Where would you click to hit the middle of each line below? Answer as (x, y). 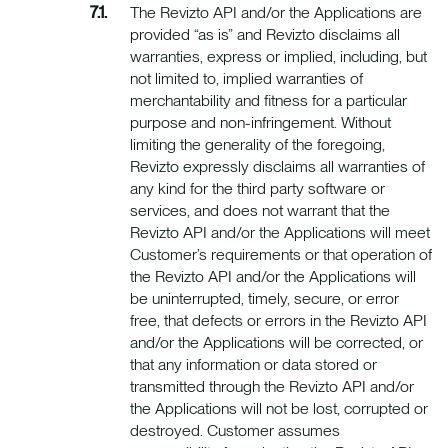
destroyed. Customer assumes (235, 431)
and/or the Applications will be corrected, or (276, 343)
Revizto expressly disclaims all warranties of (277, 167)
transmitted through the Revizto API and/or (272, 387)
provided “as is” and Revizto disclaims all (265, 35)
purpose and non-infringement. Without (260, 123)
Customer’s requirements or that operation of (281, 255)
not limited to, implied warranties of (246, 79)
